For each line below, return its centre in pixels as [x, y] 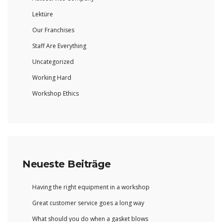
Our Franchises [53, 30]
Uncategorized [53, 62]
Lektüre [43, 14]
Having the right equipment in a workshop [91, 187]
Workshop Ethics [55, 94]
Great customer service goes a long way [88, 203]
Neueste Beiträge [66, 164]
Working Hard [52, 78]
